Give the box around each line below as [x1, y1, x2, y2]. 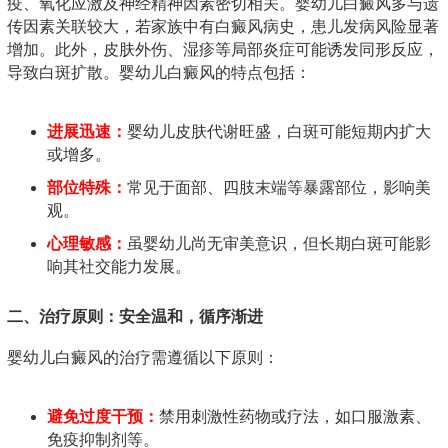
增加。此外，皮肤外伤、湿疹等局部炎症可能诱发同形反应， [7, 40, 439, 58]
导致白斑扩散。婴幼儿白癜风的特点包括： [7, 63, 311, 81]
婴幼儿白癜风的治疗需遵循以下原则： [7, 348, 279, 366]
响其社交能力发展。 [47, 257, 191, 275]
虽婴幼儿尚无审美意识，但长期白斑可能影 [127, 234, 431, 252]
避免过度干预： [47, 407, 159, 425]
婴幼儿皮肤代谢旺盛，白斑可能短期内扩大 [127, 122, 431, 140]
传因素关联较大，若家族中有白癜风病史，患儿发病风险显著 [7, 17, 439, 35]
